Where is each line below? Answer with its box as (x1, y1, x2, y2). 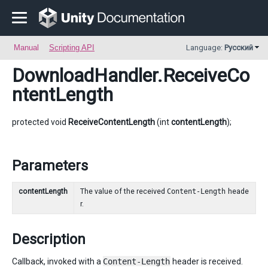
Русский (224, 43, 253, 52)
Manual (14, 43, 39, 52)
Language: (186, 43, 224, 52)
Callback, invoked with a (12, 257, 103, 266)
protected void (12, 117, 68, 127)
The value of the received (80, 187, 167, 196)
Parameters (12, 157, 88, 174)
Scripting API (49, 43, 95, 52)
